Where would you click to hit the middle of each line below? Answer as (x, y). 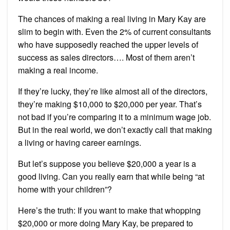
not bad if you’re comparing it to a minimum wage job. (114, 117)
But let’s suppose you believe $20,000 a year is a (107, 164)
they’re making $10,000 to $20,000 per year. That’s (110, 104)
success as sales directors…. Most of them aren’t (106, 57)
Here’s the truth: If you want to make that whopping (109, 210)
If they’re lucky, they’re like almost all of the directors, (113, 91)
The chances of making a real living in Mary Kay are (112, 19)
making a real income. (58, 70)
